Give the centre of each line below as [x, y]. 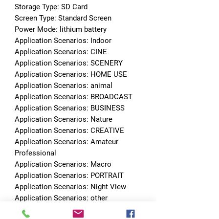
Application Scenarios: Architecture [73, 209]
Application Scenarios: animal [64, 85]
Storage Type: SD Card [51, 7]
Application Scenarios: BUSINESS [70, 108]
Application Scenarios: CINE [61, 52]
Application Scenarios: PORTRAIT [69, 175]
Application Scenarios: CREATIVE [69, 130]
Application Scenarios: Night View [70, 186]
